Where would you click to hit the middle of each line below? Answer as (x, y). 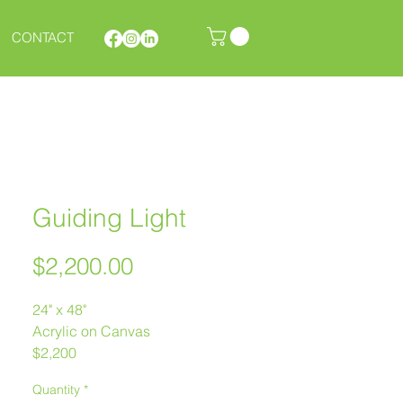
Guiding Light (109, 218)
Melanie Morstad (86, 375)
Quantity (56, 390)
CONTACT (43, 37)
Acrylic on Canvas (91, 331)
